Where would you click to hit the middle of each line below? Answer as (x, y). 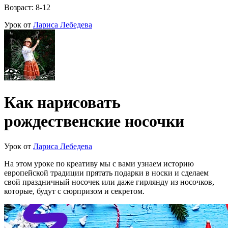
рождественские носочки (94, 121)
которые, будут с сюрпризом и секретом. (74, 191)
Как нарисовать (62, 103)
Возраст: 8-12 (27, 7)
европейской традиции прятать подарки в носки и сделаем (106, 173)
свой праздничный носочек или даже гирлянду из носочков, (109, 182)
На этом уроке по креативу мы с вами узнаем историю (99, 163)
